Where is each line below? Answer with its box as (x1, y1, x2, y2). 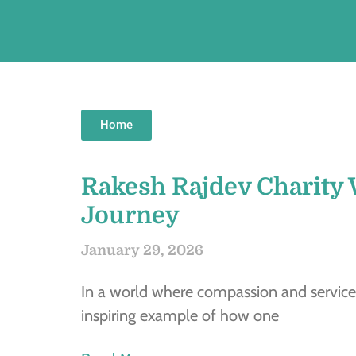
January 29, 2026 (81, 242, 203, 258)
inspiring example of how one (81, 306, 279, 325)
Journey (81, 202, 180, 229)
